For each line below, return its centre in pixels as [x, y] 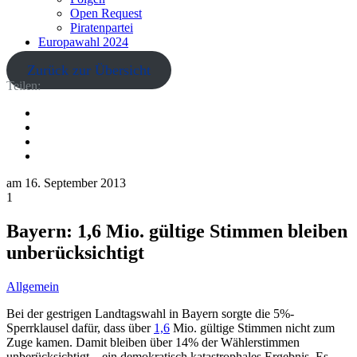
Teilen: [24, 86]
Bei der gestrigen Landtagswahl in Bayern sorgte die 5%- [150, 313]
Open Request [106, 13]
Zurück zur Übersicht [88, 70]
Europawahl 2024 [83, 42]
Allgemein [33, 286]
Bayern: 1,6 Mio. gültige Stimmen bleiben [177, 231]
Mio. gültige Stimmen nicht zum [252, 328]
